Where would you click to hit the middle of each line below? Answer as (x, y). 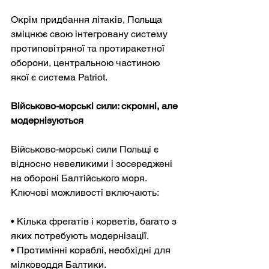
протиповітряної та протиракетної (89, 48)
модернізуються (47, 120)
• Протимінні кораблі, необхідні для (92, 250)
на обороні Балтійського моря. (80, 178)
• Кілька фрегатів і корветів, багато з (95, 221)
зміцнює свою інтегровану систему (90, 34)
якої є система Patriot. (59, 77)
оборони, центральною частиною (86, 62)
